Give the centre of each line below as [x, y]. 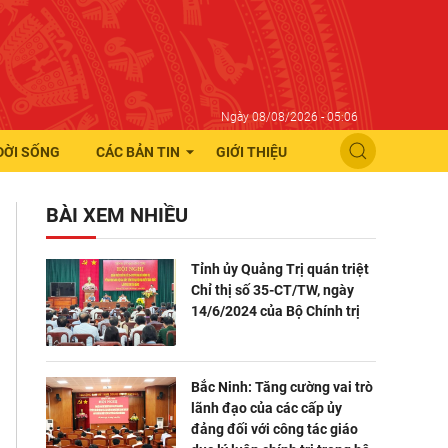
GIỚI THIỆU [251, 152]
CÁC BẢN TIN [138, 152]
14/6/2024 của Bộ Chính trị [275, 311]
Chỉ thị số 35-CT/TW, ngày [272, 290]
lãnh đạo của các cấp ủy [266, 407]
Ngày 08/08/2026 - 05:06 [289, 117]
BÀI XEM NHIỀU [117, 215]
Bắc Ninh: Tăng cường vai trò [282, 386]
